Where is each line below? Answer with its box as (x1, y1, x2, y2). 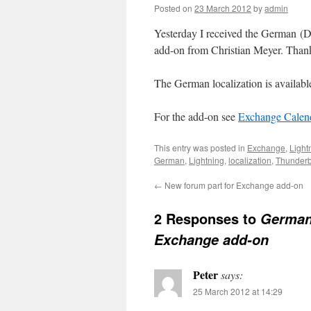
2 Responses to (154, 208, 260, 228)
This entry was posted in (154, 142, 247, 153)
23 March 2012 (194, 2, 251, 14)
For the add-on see (154, 109, 238, 124)
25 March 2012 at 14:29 (193, 285, 283, 297)
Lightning (189, 154, 224, 166)
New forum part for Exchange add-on (162, 179, 303, 191)
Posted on (154, 2, 192, 14)
